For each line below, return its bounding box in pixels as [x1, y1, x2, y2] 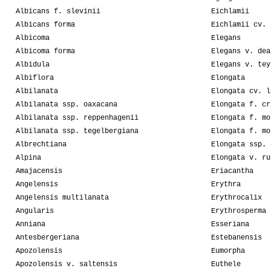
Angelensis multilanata [16, 194, 109, 203]
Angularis [16, 207, 54, 216]
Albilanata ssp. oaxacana [16, 100, 117, 109]
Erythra [211, 180, 241, 189]
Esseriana [211, 220, 249, 229]
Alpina [16, 154, 41, 163]
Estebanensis [211, 233, 262, 243]
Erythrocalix [211, 194, 262, 203]
